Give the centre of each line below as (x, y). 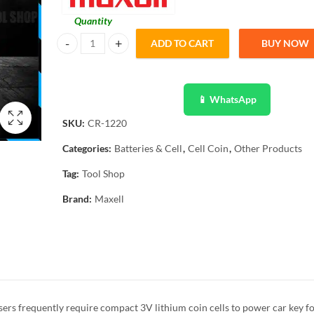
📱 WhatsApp (227, 99)
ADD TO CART (183, 43)
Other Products (268, 148)
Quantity (93, 21)
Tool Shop (103, 173)
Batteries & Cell (148, 148)
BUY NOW (286, 43)
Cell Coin (208, 148)
